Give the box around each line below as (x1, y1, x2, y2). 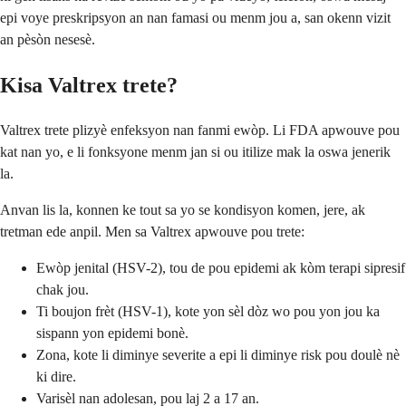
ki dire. (36, 368, 76, 384)
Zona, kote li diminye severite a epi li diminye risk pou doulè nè (36, 346, 400, 362)
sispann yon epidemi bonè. (36, 324, 188, 341)
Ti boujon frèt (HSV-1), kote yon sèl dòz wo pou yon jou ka (36, 303, 380, 319)
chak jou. (36, 281, 89, 297)
